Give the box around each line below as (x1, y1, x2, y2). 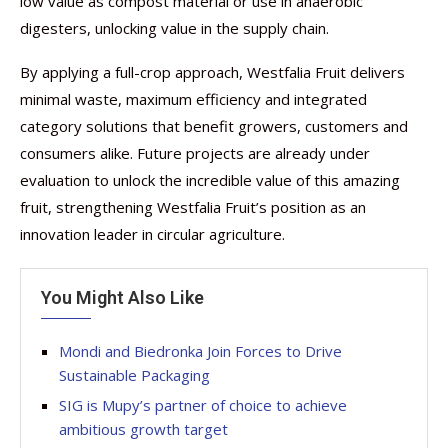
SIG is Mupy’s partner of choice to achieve (59, 395, 347, 415)
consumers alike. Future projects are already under (20, 143, 370, 163)
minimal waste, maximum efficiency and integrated (20, 89, 367, 109)
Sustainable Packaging (59, 365, 210, 385)
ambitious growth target (59, 419, 228, 439)
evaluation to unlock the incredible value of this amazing (20, 170, 400, 190)
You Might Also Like (41, 287, 204, 308)
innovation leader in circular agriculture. (20, 224, 285, 244)
